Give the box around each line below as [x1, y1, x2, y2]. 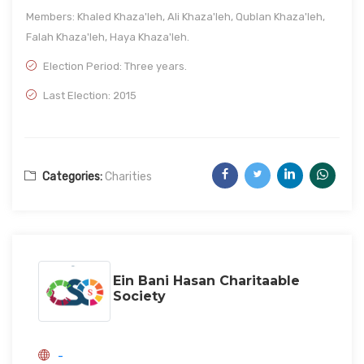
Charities [105, 170, 152, 184]
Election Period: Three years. [41, 60, 187, 72]
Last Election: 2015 [41, 89, 136, 102]
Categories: [40, 170, 102, 184]
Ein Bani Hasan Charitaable [113, 272, 300, 288]
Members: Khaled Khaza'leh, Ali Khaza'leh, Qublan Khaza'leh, [26, 11, 325, 23]
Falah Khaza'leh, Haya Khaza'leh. [26, 31, 189, 43]
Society [113, 288, 166, 304]
